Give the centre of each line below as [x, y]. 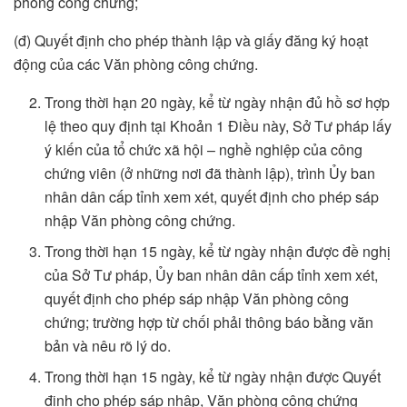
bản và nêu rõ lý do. [108, 346]
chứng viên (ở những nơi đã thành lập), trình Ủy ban [210, 174]
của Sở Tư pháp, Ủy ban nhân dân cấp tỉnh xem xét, [212, 275]
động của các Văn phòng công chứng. [136, 65]
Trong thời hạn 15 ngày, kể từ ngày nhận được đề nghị [218, 252]
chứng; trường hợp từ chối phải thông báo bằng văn [209, 323]
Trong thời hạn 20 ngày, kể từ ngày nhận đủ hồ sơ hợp [218, 103]
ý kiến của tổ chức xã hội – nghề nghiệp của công [204, 150]
